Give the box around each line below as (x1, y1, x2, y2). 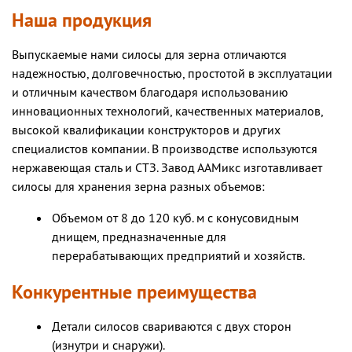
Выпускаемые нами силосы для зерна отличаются (12, 48, 287, 63)
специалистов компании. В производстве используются (12, 142, 317, 157)
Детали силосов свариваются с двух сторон (52, 320, 291, 335)
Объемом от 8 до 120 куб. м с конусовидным (52, 211, 299, 226)
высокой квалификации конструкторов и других (12, 123, 280, 138)
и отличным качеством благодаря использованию (12, 86, 288, 101)
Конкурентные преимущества (12, 282, 257, 304)
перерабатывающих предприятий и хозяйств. (52, 249, 305, 264)
